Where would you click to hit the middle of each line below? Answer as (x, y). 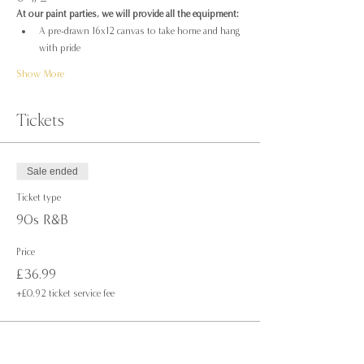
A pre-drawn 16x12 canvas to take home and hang (141, 31)
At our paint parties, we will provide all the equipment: (128, 14)
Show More (40, 74)
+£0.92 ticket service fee (65, 294)
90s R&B (42, 221)
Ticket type (39, 198)
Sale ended (52, 172)
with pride (60, 48)
